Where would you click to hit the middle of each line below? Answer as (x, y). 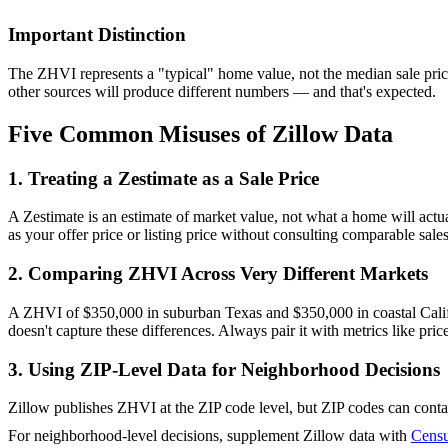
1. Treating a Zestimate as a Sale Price (163, 178)
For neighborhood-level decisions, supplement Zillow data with (207, 436)
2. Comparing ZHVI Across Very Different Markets (218, 274)
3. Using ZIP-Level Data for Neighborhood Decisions (224, 369)
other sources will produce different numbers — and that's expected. (222, 91)
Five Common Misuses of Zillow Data (200, 133)
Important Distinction (97, 35)
